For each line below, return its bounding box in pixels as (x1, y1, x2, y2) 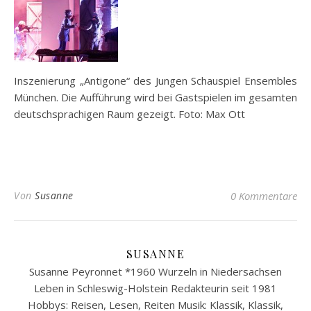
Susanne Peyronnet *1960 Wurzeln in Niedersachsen (29, 264, 282, 278)
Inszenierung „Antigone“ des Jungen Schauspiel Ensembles (14, 74, 297, 87)
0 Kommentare (230, 189, 297, 203)
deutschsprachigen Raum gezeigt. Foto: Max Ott (14, 107, 245, 121)
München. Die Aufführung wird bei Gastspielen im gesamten (14, 90, 297, 104)
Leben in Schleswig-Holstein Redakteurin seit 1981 (34, 281, 277, 295)
